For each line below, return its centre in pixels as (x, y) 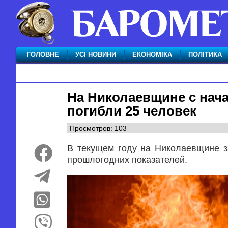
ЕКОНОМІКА (152, 55)
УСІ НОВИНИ (96, 55)
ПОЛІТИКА (205, 55)
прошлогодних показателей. (127, 160)
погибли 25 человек (132, 111)
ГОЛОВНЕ (43, 55)
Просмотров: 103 (98, 128)
